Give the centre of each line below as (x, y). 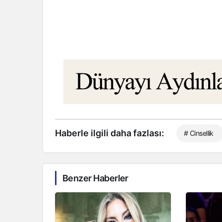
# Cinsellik (199, 133)
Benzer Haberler (95, 178)
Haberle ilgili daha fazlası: (110, 133)
